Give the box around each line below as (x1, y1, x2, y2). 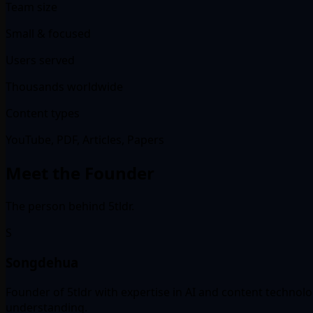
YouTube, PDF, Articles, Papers (6, 132, 164, 148)
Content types (6, 105, 80, 122)
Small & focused (6, 26, 91, 42)
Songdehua (6, 253, 78, 271)
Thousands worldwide (6, 79, 123, 95)
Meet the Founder (6, 161, 154, 185)
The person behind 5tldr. (6, 198, 134, 214)
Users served (6, 52, 75, 68)
